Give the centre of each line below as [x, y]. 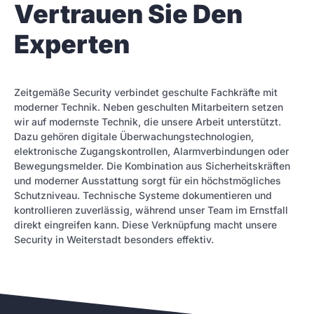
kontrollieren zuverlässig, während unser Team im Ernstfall [151, 210]
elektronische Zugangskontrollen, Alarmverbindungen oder [151, 151]
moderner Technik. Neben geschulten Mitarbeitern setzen [149, 107]
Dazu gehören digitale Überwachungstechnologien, [134, 136]
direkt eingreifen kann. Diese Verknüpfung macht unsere [145, 224]
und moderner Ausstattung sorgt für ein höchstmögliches [148, 180]
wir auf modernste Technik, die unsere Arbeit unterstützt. [148, 121]
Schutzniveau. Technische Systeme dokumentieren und [143, 195]
